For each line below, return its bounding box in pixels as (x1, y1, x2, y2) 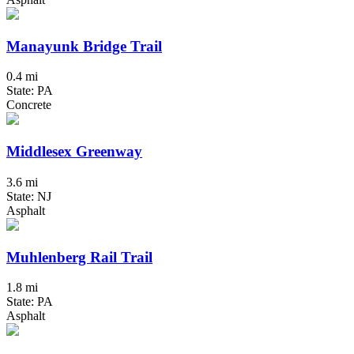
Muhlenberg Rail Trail (6, 248, 153, 265)
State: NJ (6, 189, 51, 203)
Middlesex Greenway (6, 143, 142, 160)
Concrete (6, 98, 51, 112)
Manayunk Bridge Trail (6, 37, 162, 55)
